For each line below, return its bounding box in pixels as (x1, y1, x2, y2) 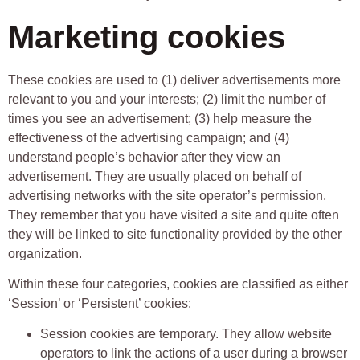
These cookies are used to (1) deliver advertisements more (8, 72, 341, 87)
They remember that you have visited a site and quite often (8, 207, 339, 222)
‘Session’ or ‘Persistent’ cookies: (8, 296, 198, 310)
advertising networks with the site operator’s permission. (8, 188, 326, 202)
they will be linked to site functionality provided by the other (8, 227, 342, 241)
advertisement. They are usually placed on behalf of (8, 169, 301, 183)
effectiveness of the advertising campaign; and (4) (8, 130, 289, 145)
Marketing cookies (8, 18, 285, 55)
